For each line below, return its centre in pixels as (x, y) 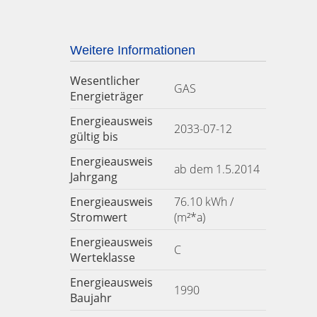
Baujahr (91, 298)
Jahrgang (93, 177)
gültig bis (94, 137)
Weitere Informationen (132, 50)
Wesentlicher (105, 81)
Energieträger (106, 96)
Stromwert (98, 217)
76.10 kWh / (203, 202)
